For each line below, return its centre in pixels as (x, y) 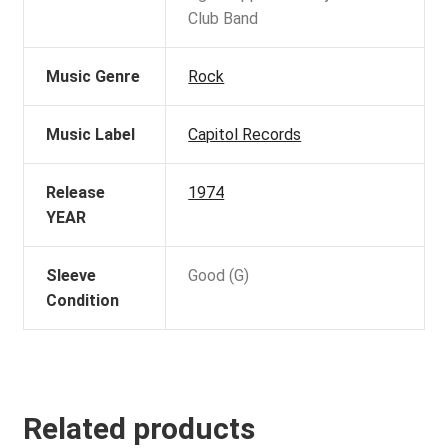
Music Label (91, 135)
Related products (138, 428)
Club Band (223, 19)
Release (76, 193)
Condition (83, 301)
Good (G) (219, 276)
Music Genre (93, 77)
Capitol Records (245, 135)
